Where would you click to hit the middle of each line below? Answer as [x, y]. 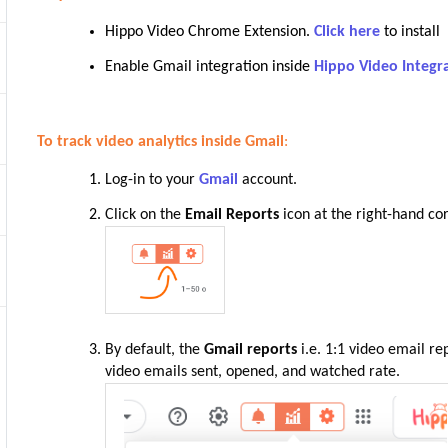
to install [410, 32]
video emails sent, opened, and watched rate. [253, 372]
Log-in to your [152, 180]
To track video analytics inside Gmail [161, 142]
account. [270, 180]
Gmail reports [251, 350]
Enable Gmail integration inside [210, 67]
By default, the [155, 350]
